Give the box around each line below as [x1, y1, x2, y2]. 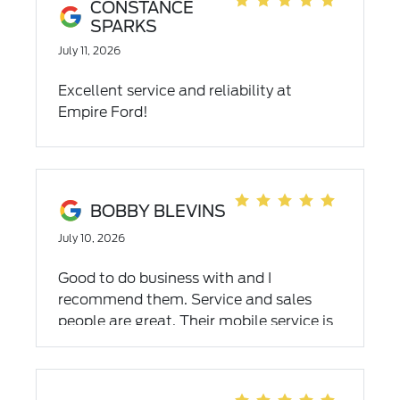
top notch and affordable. [57, 334, 237, 351]
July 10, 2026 [57, 231, 125, 245]
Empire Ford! [57, 104, 148, 121]
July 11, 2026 [57, 44, 121, 57]
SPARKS [89, 17, 157, 36]
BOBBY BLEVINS [89, 201, 226, 221]
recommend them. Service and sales [57, 291, 312, 308]
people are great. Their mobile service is [57, 312, 333, 329]
